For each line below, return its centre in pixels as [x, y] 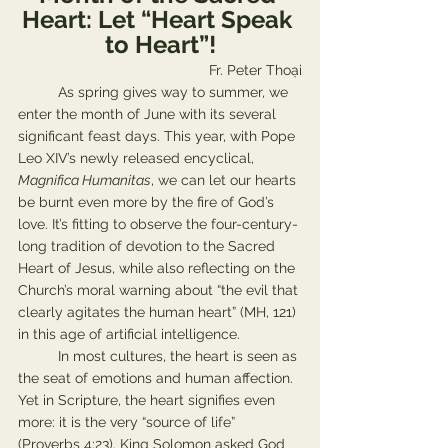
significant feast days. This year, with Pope [158, 136]
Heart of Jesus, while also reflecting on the [158, 268]
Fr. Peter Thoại [255, 70]
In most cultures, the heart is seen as [38, 356]
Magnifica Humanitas [84, 180]
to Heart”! [160, 44]
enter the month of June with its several [149, 114]
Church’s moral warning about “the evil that [160, 290]
